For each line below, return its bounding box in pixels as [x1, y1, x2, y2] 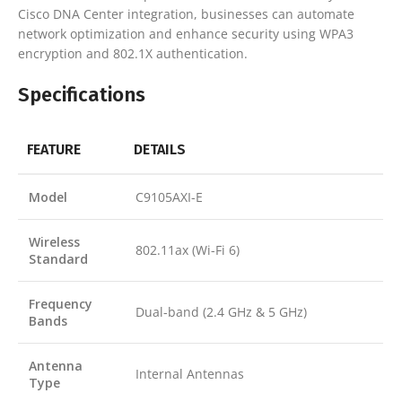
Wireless [29, 233, 80, 251]
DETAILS [134, 141, 186, 159]
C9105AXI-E [135, 188, 203, 206]
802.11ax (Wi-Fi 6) [135, 241, 240, 259]
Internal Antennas [135, 365, 244, 383]
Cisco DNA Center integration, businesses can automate [18, 5, 354, 23]
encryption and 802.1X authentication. [18, 45, 248, 63]
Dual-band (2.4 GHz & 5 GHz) [135, 303, 307, 321]
